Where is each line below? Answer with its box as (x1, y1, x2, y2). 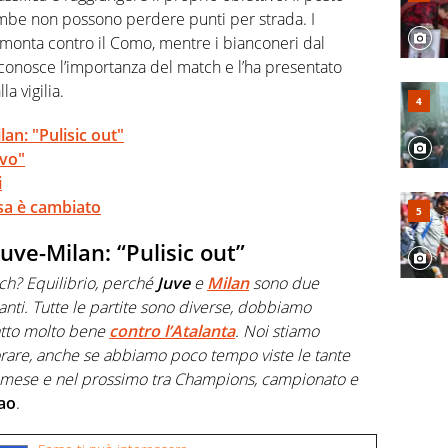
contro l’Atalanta (109, 319, 235, 342)
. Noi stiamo (235, 319, 319, 342)
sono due (249, 271, 319, 294)
